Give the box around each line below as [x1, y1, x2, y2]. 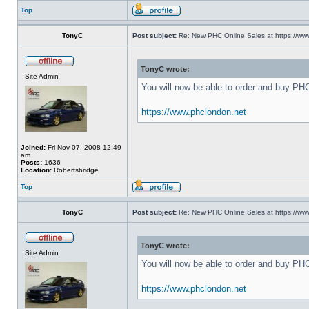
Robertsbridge [52, 166, 99, 174]
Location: [21, 166, 52, 174]
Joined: [21, 143, 46, 151]
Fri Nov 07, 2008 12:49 [46, 143, 121, 151]
